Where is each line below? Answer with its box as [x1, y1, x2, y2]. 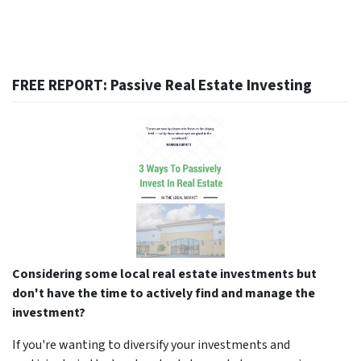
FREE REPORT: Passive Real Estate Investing [12, 74, 312, 98]
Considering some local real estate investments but [12, 264, 317, 283]
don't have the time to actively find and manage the [12, 284, 315, 302]
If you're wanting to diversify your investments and [12, 335, 290, 354]
